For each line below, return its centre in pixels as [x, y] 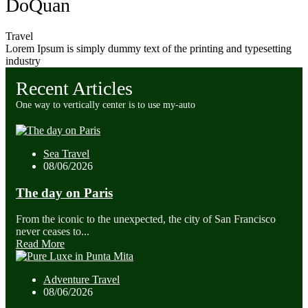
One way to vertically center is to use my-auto [106, 104]
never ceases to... [53, 232]
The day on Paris [64, 192]
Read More [40, 244]
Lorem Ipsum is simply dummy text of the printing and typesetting [148, 48]
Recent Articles [74, 88]
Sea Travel [66, 153]
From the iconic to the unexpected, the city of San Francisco [146, 219]
